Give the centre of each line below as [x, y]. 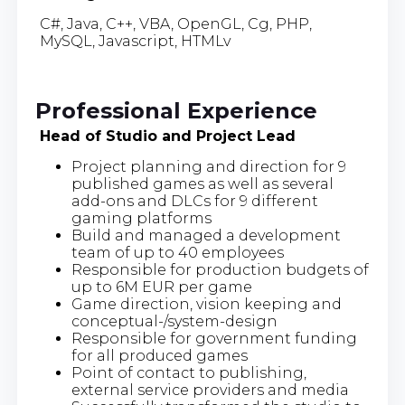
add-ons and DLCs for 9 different [194, 201]
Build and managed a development [206, 235]
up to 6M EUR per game [161, 287]
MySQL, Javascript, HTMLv [135, 41]
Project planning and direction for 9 [208, 166]
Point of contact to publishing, [188, 372]
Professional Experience [176, 110]
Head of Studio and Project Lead [167, 136]
